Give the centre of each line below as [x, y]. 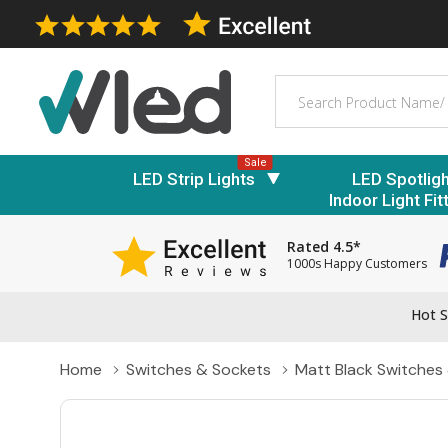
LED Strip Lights [194, 178]
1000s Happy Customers [357, 264]
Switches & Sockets [198, 370]
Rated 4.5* [324, 247]
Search [300, 86]
